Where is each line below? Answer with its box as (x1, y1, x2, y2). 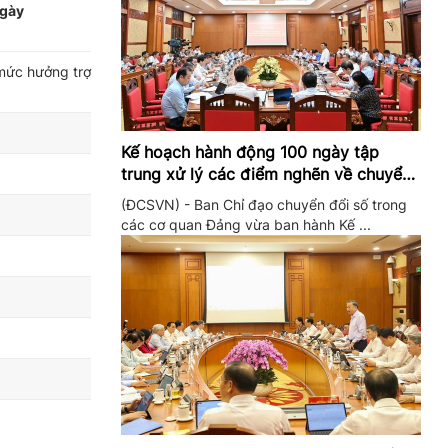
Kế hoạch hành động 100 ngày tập (121, 142, 379, 162)
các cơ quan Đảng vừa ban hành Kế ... (121, 216, 371, 233)
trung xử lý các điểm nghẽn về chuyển (121, 164, 411, 184)
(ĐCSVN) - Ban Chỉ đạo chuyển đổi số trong (121, 196, 407, 213)
